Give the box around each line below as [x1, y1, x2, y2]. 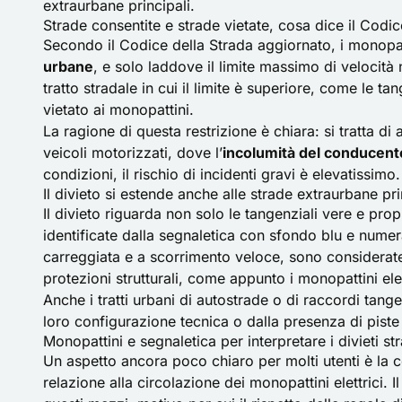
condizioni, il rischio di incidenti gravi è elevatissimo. [43, 164, 400, 183]
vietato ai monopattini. [43, 100, 194, 118]
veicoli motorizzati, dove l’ [43, 143, 223, 162]
